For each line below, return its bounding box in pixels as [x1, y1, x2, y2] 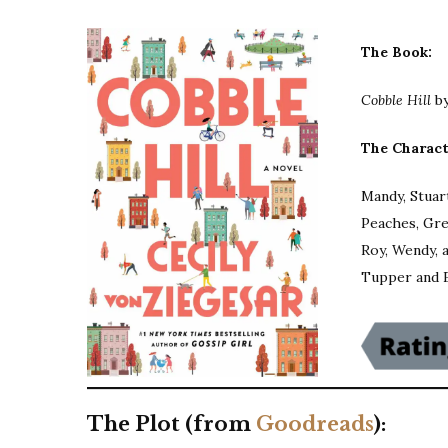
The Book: [361, 43, 437, 61]
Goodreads [256, 412, 374, 436]
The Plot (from [87, 412, 256, 436]
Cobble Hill [361, 91, 436, 109]
